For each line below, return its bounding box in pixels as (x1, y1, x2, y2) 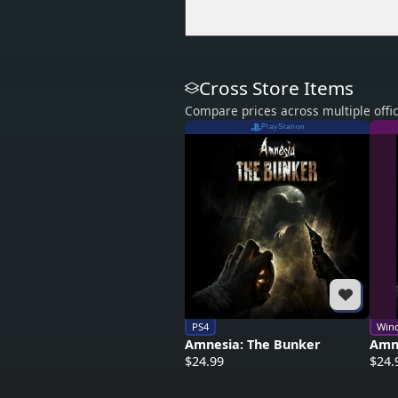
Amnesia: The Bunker (185, 336, 321, 354)
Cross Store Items (199, 76, 354, 101)
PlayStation (260, 123, 305, 131)
